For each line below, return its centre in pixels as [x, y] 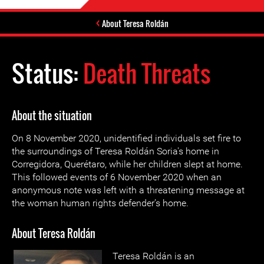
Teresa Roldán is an [154, 256]
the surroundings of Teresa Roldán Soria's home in [115, 151]
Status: [47, 73]
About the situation [52, 115]
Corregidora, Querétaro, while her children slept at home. [127, 164]
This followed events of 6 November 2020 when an [117, 177]
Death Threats [147, 73]
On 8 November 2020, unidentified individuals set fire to [126, 138]
